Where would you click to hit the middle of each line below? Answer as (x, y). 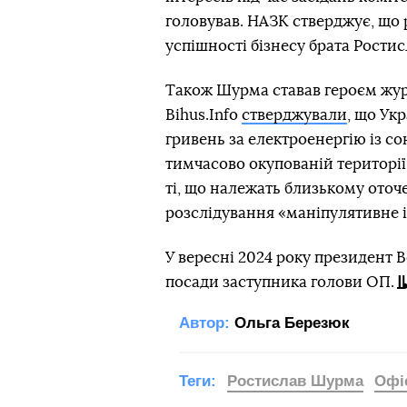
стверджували (294, 115)
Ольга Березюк (292, 323)
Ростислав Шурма (295, 381)
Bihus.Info (203, 115)
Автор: (204, 323)
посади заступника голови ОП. (280, 282)
